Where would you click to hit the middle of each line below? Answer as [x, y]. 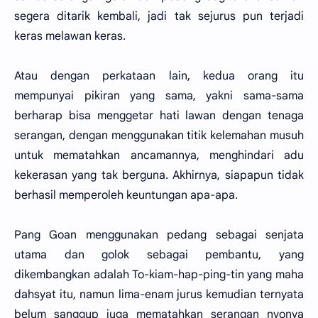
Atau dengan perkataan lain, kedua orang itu [159, 76]
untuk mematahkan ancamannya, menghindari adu [159, 155]
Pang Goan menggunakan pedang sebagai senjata [159, 235]
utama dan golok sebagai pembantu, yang [159, 255]
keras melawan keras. [70, 36]
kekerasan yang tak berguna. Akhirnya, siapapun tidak [159, 175]
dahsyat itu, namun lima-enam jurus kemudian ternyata [159, 295]
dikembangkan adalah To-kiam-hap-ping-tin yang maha [159, 275]
